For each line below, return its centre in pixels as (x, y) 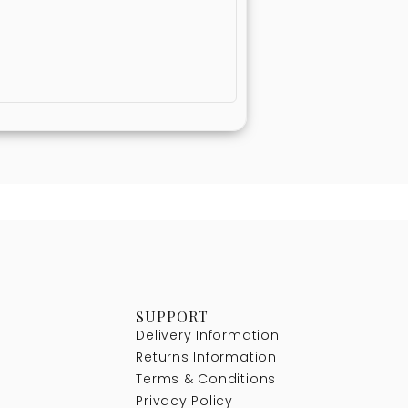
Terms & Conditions (206, 378)
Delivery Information (208, 335)
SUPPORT (172, 316)
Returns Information (206, 357)
